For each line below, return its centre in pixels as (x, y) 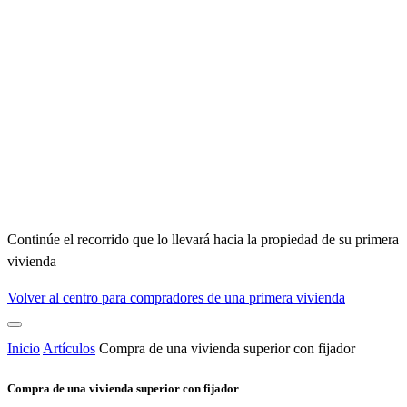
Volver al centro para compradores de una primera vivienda (176, 298)
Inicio (24, 349)
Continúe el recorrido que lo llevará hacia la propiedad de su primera (203, 240)
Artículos (69, 349)
